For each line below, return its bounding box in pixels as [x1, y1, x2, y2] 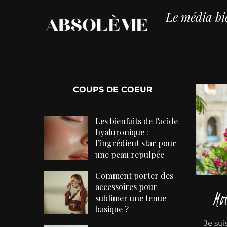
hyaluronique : [95, 127, 149, 138]
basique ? [95, 204, 129, 215]
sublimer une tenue [95, 193, 167, 204]
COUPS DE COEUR [72, 85, 153, 95]
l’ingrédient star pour [95, 138, 177, 149]
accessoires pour [95, 181, 158, 193]
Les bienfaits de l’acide [95, 116, 178, 127]
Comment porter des [95, 170, 174, 181]
